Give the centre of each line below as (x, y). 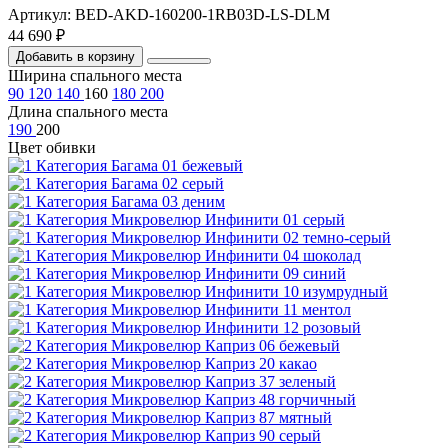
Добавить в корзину (75, 57)
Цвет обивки (52, 148)
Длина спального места (88, 112)
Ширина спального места (95, 76)
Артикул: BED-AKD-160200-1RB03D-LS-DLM (169, 15)
